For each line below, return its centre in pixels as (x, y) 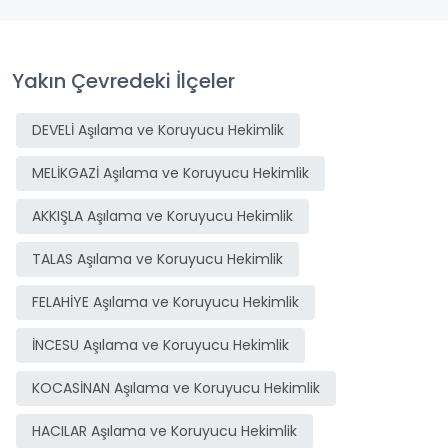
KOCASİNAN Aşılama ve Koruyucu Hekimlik (176, 388)
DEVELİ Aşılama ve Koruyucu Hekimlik (158, 130)
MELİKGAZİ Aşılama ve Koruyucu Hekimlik (170, 173)
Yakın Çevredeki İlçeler (123, 81)
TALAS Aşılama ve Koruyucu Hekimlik (157, 259)
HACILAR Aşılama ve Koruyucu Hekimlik (164, 431)
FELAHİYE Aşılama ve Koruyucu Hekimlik (165, 302)
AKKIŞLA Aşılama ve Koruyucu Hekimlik (162, 216)
